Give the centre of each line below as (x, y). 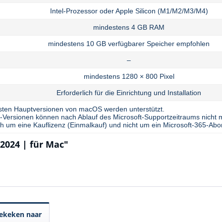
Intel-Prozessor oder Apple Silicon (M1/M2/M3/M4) (129, 11)
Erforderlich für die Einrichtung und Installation (129, 92)
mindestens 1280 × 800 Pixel (129, 76)
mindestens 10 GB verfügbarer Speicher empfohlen (129, 43)
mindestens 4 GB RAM (129, 27)
